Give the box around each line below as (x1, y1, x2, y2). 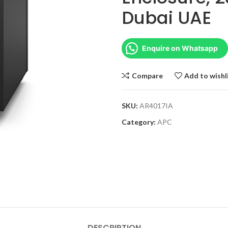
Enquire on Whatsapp (142, 44, 218, 52)
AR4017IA (139, 101, 173, 110)
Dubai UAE (122, 6, 211, 30)
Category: (122, 118, 156, 126)
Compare (131, 71, 163, 80)
